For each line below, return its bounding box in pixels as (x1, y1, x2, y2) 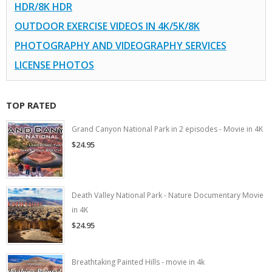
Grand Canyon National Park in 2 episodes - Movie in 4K (72, 123, 263, 134)
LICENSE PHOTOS (14, 58, 94, 72)
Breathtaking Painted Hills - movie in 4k (72, 257, 205, 268)
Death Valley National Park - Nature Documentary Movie (72, 190, 263, 201)
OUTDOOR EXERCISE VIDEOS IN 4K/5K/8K (14, 19, 200, 33)
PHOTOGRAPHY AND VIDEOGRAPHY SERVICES (14, 38, 226, 52)
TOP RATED (6, 98, 56, 111)
